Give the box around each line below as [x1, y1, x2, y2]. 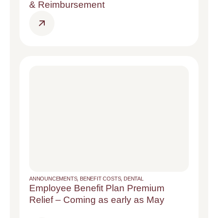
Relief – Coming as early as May [29, 194, 164, 205]
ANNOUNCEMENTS [29, 175, 77, 182]
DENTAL [124, 175, 144, 182]
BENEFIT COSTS [80, 175, 121, 182]
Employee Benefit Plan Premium [29, 182, 164, 193]
